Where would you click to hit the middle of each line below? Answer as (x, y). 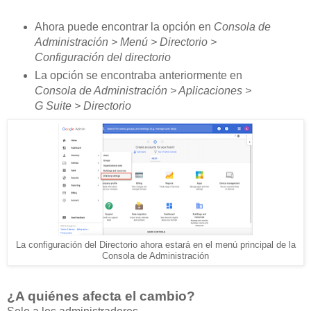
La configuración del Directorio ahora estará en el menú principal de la (155, 245)
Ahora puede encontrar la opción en (124, 27)
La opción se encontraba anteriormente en (138, 75)
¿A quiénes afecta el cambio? (103, 296)
